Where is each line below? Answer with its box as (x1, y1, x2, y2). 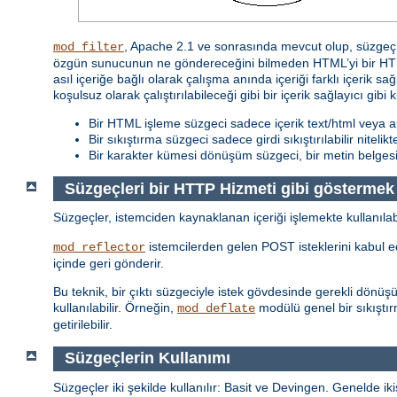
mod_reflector (53, 240, 145, 255)
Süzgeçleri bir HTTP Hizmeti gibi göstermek (64, 179, 394, 198)
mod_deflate (177, 301, 255, 316)
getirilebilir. (53, 317, 113, 332)
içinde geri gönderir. (53, 256, 164, 271)
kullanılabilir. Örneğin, (53, 300, 177, 315)
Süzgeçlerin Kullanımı (64, 349, 230, 368)
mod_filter (53, 40, 124, 55)
